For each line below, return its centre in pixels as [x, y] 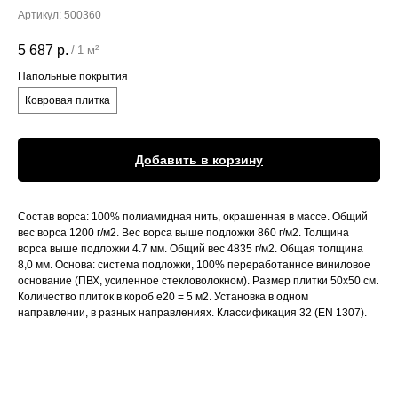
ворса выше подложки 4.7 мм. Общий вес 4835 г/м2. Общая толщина [191, 248]
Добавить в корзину [199, 159]
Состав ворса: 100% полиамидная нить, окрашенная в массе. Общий [193, 216]
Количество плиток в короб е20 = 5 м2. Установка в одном [163, 296]
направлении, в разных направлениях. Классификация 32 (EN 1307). [192, 312]
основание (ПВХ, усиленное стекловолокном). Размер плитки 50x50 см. [198, 280]
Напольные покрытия [73, 76]
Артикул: [41, 16]
